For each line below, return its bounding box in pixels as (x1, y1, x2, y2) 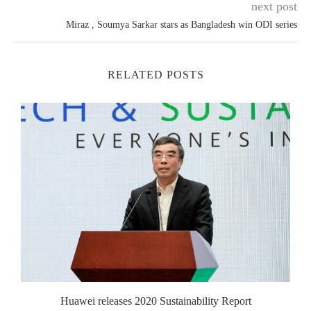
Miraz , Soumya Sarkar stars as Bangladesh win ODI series (66, 19, 297, 30)
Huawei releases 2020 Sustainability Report (60, 295, 251, 308)
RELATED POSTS (107, 68, 204, 81)
